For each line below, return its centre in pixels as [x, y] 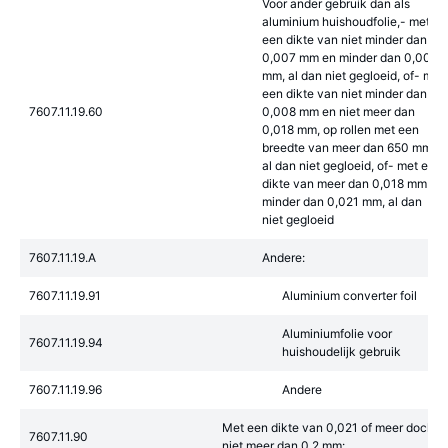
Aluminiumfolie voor [337, 333]
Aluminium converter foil [349, 295]
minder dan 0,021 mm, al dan [342, 201]
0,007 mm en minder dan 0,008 [350, 57]
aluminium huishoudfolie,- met [346, 21]
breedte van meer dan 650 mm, [348, 147]
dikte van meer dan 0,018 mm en [353, 183]
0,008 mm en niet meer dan [338, 111]
